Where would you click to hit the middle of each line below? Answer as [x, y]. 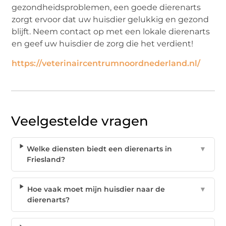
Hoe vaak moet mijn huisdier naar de [96, 189]
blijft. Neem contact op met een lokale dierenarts [111, 31]
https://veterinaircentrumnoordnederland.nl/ [106, 64]
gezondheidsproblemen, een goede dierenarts [106, 7]
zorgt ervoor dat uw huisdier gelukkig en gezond [110, 19]
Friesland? [46, 160]
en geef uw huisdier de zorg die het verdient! [103, 43]
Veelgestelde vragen [80, 121]
